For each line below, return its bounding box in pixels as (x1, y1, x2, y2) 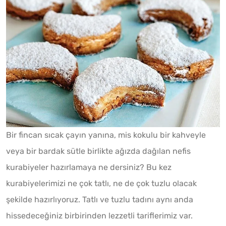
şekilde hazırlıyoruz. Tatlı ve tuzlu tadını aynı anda (6, 194, 193, 204)
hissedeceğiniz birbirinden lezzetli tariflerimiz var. (6, 210, 193, 220)
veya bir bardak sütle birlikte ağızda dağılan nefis (6, 146, 191, 156)
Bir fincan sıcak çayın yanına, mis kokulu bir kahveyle (6, 130, 206, 140)
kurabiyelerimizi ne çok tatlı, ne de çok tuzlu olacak (6, 178, 197, 188)
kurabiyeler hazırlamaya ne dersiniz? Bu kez (6, 162, 172, 172)
